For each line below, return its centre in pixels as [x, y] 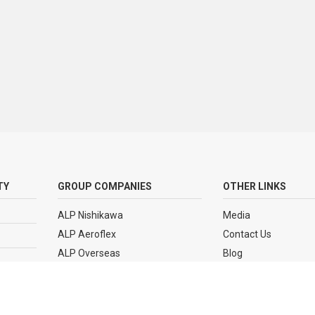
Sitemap [242, 272]
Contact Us [247, 234]
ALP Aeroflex [87, 234]
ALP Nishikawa [91, 216]
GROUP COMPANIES [105, 187]
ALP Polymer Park [98, 272]
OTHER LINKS [255, 187]
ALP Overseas [89, 253]
